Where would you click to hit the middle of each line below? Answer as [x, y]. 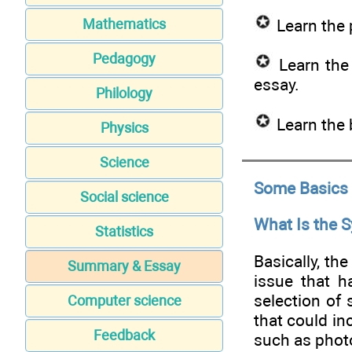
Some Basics [301, 188]
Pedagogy [124, 59]
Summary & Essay [124, 266]
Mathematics [124, 24]
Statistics [124, 232]
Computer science [124, 301]
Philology [124, 93]
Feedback [124, 335]
